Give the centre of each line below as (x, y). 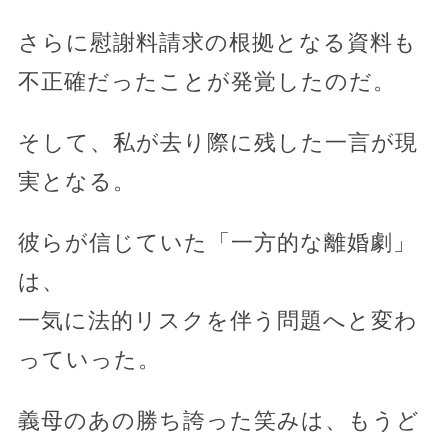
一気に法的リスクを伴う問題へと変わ (217, 320)
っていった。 (89, 359)
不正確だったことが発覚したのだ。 (206, 81)
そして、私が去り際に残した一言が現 (217, 142)
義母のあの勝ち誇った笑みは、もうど (218, 420)
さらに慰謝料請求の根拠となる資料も (217, 42)
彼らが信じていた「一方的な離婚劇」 (216, 242)
